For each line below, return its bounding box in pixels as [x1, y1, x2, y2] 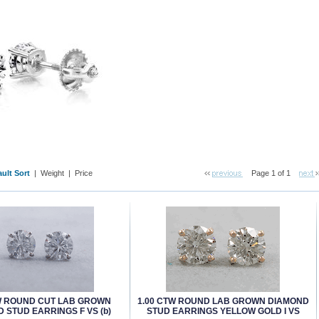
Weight [41, 169, 64, 177]
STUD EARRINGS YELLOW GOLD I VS [146, 306, 300, 316]
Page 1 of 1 [251, 169, 291, 177]
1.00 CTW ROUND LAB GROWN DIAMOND [137, 296, 309, 306]
